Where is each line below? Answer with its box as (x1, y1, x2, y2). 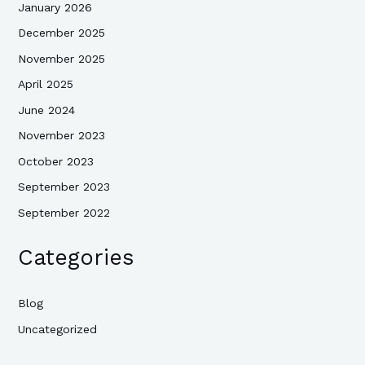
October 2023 (17, 154, 94, 168)
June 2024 (17, 103, 75, 117)
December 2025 (17, 26, 105, 40)
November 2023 (17, 129, 105, 143)
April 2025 (17, 77, 73, 91)
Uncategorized (17, 322, 97, 336)
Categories (17, 244, 134, 271)
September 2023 (17, 180, 110, 194)
